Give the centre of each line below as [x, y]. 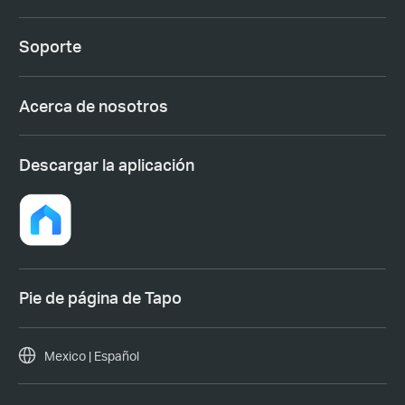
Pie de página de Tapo [100, 298]
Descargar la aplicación [106, 164]
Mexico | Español [91, 355]
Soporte [50, 47]
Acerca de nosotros [93, 105]
